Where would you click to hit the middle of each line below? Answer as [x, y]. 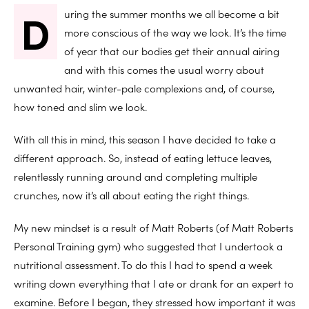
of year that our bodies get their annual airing [172, 51]
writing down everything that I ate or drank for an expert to [154, 283]
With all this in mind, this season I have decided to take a [145, 139]
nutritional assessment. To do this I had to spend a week [143, 265]
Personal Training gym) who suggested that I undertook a [148, 246]
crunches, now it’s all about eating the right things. [131, 195]
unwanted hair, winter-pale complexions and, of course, [144, 88]
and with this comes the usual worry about [164, 70]
